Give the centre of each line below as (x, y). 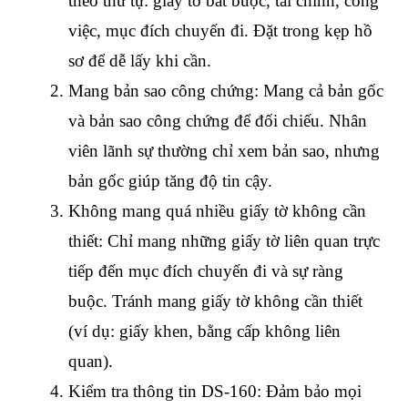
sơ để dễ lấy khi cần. (140, 60)
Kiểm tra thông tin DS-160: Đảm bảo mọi (215, 391)
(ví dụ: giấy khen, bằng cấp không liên (204, 331)
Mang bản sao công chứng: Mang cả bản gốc (226, 90)
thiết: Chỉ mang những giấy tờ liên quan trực (224, 240)
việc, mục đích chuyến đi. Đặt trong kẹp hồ (220, 30)
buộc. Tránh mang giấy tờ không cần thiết (215, 301)
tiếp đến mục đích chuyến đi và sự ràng (206, 270)
